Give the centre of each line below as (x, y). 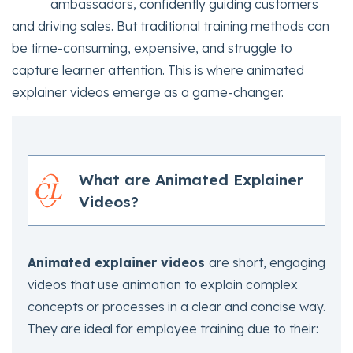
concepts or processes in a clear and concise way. (176, 307)
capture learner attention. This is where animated (158, 71)
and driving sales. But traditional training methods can (171, 26)
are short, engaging (267, 263)
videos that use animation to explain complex (163, 285)
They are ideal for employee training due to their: (173, 329)
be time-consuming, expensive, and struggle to (152, 48)
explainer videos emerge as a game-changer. (148, 93)
